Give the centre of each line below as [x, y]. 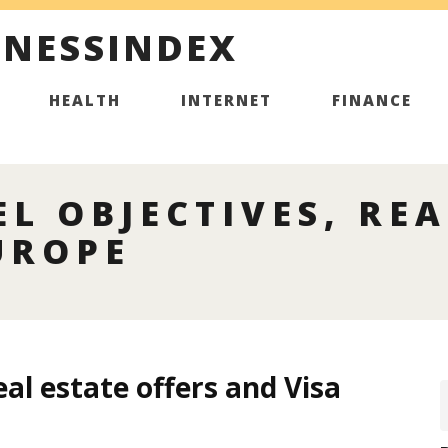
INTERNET [226, 100]
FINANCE [371, 100]
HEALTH [84, 100]
